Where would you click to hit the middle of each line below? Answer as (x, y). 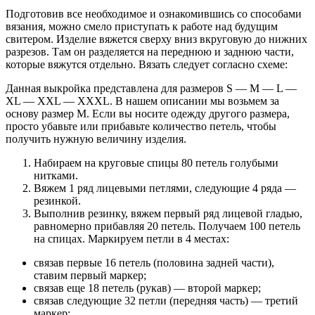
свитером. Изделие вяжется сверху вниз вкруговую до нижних (156, 39)
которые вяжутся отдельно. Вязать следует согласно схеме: (147, 65)
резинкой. (57, 201)
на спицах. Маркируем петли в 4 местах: (131, 239)
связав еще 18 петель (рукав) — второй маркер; (147, 288)
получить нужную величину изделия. (96, 139)
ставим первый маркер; (90, 276)
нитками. (56, 176)
